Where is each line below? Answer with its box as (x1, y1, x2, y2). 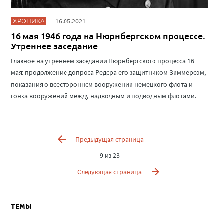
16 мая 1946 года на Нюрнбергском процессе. (11, 30, 206, 42)
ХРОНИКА (13, 16, 45, 26)
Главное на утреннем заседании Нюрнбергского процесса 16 (11, 56, 195, 66)
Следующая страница (77, 167, 142, 176)
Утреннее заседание (11, 40, 98, 52)
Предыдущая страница (75, 134, 144, 144)
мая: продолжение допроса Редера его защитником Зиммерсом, (11, 68, 206, 77)
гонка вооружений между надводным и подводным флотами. (11, 91, 197, 101)
